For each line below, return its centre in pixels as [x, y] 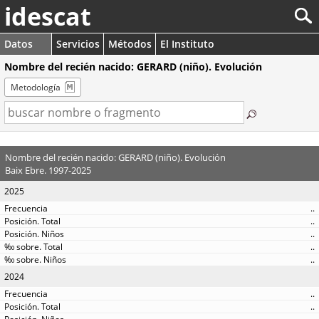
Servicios [78, 44]
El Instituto [187, 44]
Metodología [36, 87]
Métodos [130, 44]
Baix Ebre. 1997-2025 [48, 170]
